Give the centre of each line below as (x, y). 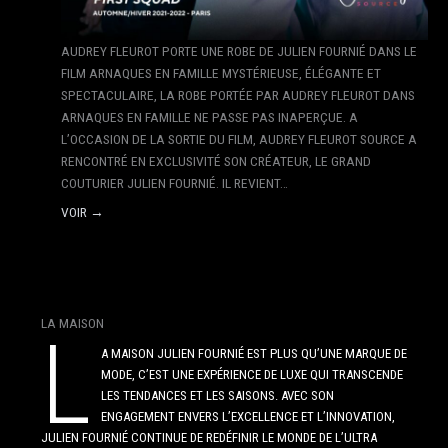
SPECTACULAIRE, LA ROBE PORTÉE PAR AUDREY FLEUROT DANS (238, 94)
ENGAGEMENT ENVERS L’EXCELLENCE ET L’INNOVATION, (248, 417)
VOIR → (83, 211)
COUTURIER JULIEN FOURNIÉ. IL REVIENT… (175, 182)
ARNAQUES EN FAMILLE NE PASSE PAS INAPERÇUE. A (210, 116)
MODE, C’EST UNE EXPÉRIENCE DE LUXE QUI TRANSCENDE (252, 375)
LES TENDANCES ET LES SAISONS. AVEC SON (218, 396)
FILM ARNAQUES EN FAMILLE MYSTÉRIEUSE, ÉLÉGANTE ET (221, 72)
